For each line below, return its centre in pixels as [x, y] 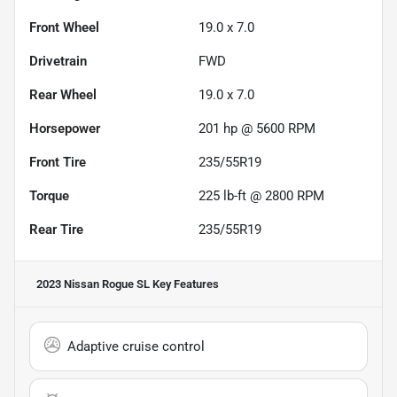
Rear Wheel [63, 94]
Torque [49, 195]
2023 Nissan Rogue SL [93, 284]
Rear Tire [56, 229]
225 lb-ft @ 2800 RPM [261, 195]
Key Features [184, 284]
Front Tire [58, 162]
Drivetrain [58, 61]
